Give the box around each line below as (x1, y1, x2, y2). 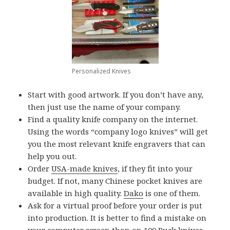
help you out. (28, 151, 77, 162)
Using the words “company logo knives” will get (28, 126, 208, 137)
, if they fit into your (118, 163, 193, 174)
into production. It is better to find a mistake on (28, 213, 207, 223)
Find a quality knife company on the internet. (28, 114, 198, 125)
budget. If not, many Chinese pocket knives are (28, 176, 203, 186)
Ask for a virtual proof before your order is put (28, 200, 203, 211)
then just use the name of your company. (28, 102, 181, 112)
